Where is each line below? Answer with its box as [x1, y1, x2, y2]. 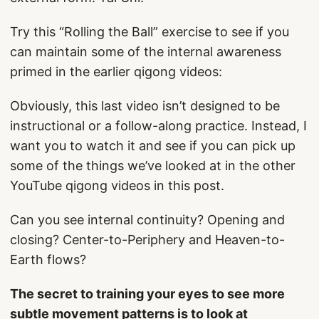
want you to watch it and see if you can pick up [10, 138, 296, 153]
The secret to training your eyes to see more [10, 286, 285, 301]
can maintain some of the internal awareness [10, 44, 281, 59]
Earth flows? [10, 252, 86, 267]
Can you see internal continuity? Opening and [10, 212, 285, 227]
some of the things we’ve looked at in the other [10, 158, 296, 173]
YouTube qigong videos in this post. [10, 178, 224, 193]
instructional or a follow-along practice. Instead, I [10, 118, 307, 133]
